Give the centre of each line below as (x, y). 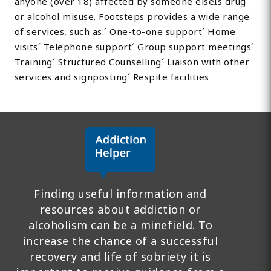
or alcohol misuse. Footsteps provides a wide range (132, 17)
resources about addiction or (120, 210)
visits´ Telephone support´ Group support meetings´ (134, 47)
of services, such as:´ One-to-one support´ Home (125, 32)
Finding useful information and (120, 194)
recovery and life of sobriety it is (120, 257)
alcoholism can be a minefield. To (120, 225)
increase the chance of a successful (120, 241)
